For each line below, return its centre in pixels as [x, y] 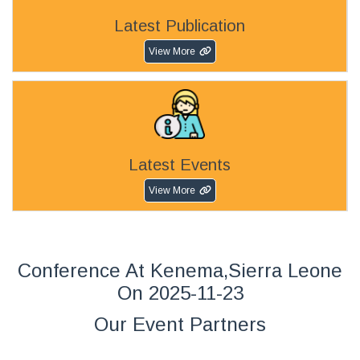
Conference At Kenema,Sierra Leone [180, 271]
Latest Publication [180, 25]
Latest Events [180, 165]
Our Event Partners [180, 325]
